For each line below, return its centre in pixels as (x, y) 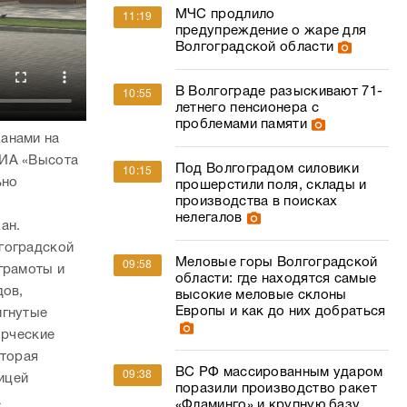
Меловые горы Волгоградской (276, 263)
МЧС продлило (225, 15)
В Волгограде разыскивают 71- (279, 92)
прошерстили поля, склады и (271, 185)
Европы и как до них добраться (280, 312)
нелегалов (208, 218)
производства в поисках (256, 202)
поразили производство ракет (276, 389)
